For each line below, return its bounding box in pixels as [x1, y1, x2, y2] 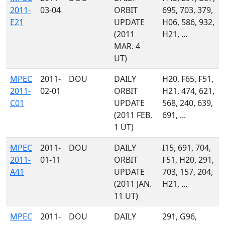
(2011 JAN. [114, 178, 152, 189]
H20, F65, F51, [162, 73, 213, 84]
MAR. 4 [114, 41, 140, 52]
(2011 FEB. [114, 109, 152, 121]
